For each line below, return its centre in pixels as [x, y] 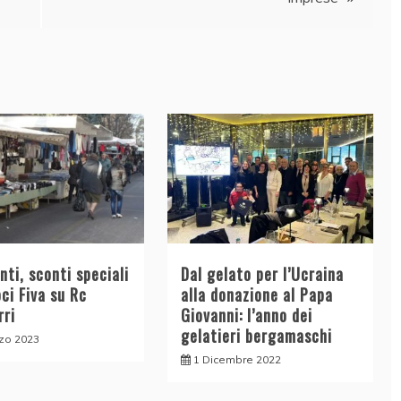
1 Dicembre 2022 [237, 359]
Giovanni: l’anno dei [246, 315]
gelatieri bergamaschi [256, 335]
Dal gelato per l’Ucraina [262, 273]
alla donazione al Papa [256, 294]
